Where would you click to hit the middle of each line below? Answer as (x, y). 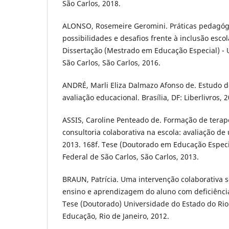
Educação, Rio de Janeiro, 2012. (116, 216)
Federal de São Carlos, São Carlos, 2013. (131, 156)
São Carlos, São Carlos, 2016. (111, 62)
